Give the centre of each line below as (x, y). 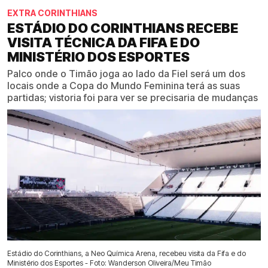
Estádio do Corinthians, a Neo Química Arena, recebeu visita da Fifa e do (127, 254)
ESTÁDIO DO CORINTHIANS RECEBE (123, 28)
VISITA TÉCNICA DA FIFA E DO (103, 43)
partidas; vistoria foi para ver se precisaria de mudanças (133, 98)
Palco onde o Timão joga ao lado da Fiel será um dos (126, 74)
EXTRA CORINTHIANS (52, 13)
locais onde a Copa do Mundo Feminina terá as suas (124, 86)
